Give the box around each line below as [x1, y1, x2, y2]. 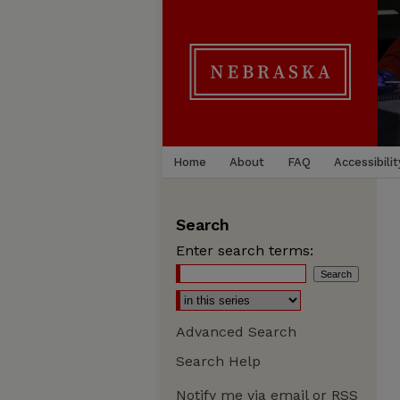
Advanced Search [176, 323, 296, 340]
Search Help [176, 353, 261, 370]
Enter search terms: [176, 242, 313, 259]
